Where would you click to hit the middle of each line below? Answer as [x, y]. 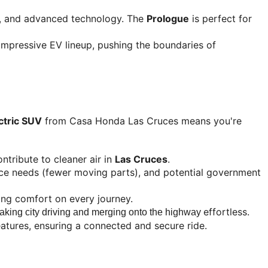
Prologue [168, 18]
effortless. [226, 212]
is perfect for [220, 18]
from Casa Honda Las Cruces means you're [142, 121]
